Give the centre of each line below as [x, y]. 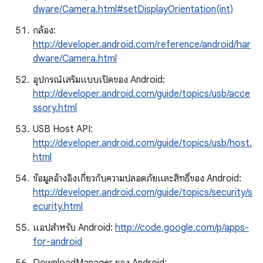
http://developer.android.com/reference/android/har [142, 45]
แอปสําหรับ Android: [74, 228]
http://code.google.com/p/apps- [182, 228]
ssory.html [55, 108]
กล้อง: [44, 31]
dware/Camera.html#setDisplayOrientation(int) [133, 9]
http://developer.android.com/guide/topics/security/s [143, 193]
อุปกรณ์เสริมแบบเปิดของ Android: [99, 80]
